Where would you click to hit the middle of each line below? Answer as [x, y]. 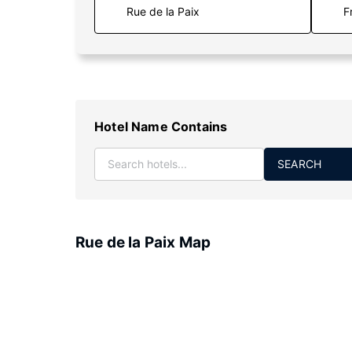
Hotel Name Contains [161, 126]
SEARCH [300, 164]
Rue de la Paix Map [143, 242]
